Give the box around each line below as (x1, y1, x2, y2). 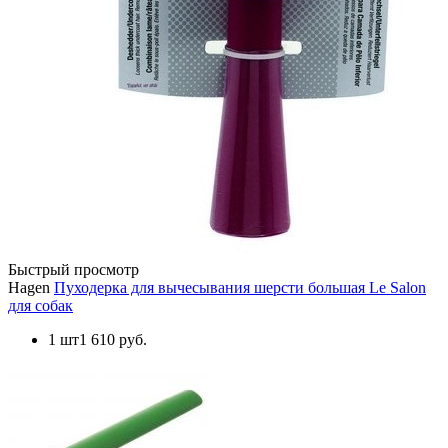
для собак (8, 296, 73, 314)
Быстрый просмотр (8, 260, 139, 278)
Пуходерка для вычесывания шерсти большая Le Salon (54, 278, 426, 296)
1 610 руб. (79, 330, 147, 348)
